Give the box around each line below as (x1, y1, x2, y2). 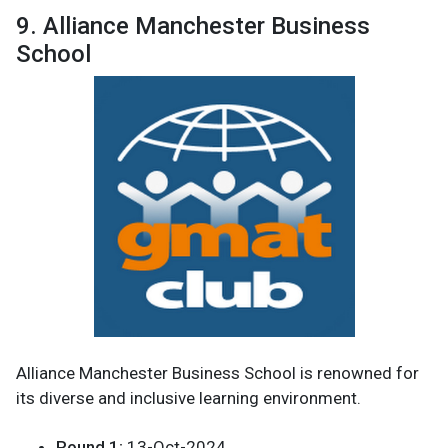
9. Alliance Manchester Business (16, 11, 370, 40)
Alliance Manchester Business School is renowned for (16, 362, 419, 383)
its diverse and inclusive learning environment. (16, 387, 361, 408)
